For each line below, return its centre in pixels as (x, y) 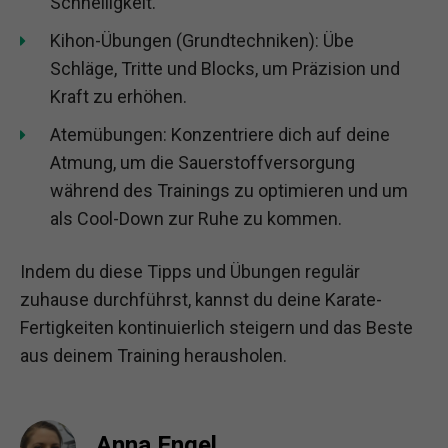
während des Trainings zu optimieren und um (229, 190)
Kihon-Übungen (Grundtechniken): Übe (202, 40)
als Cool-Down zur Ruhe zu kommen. (196, 218)
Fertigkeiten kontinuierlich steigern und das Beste (216, 327)
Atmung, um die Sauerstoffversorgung (202, 162)
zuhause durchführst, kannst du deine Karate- (201, 299)
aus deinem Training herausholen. (153, 355)
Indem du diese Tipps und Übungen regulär (190, 271)
